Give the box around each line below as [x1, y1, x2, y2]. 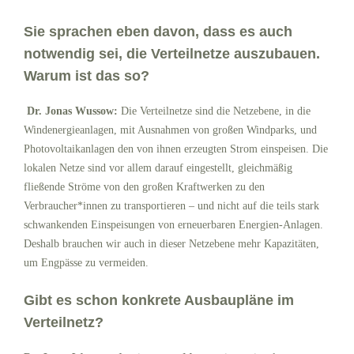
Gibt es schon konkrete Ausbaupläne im [24, 292, 294, 308]
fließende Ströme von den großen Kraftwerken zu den [24, 181, 265, 193]
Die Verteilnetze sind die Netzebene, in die [121, 105, 311, 117]
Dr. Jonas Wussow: [27, 105, 121, 117]
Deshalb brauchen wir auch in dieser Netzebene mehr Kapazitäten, [24, 238, 319, 250]
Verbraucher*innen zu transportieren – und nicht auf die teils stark [24, 200, 319, 212]
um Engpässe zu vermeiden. [24, 257, 149, 269]
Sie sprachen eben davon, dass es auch [24, 24, 292, 40]
